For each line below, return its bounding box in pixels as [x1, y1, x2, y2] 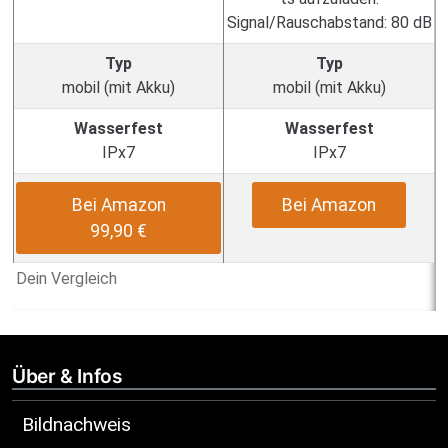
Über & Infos [12, 364, 123, 388]
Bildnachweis [22, 413, 131, 436]
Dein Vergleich [16, 269, 117, 288]
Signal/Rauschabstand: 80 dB [226, 13, 432, 32]
